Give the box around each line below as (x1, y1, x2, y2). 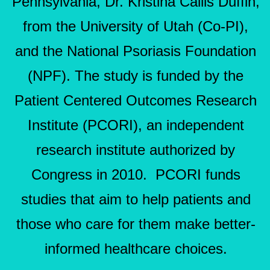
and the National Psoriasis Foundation (15, 42, 256, 59)
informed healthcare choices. (44, 240, 227, 257)
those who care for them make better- (16, 215, 256, 232)
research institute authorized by (36, 141, 235, 158)
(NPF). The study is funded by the (28, 67, 243, 84)
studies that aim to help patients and (20, 190, 251, 207)
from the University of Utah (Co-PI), (23, 17, 248, 34)
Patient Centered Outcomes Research (14, 92, 257, 108)
